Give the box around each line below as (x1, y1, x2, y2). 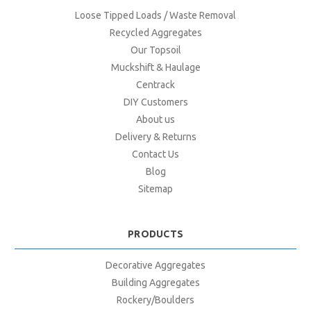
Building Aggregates (111, 277, 200, 289)
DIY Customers (123, 96, 188, 108)
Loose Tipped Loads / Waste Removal (75, 9, 236, 21)
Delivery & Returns (115, 131, 196, 142)
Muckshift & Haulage (110, 61, 201, 73)
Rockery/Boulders (117, 294, 194, 306)
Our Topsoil (130, 44, 181, 56)
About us (136, 113, 175, 125)
